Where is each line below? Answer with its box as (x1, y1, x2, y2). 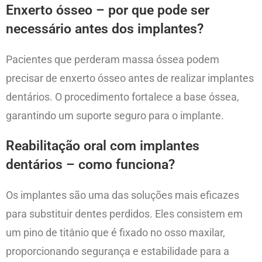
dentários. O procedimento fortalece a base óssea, (6, 90, 239, 103)
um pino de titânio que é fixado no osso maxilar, (6, 226, 225, 239)
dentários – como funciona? (6, 156, 175, 173)
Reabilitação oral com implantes (6, 137, 199, 154)
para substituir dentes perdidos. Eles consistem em (6, 207, 243, 220)
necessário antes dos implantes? (6, 20, 204, 37)
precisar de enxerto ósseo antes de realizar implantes (6, 71, 254, 84)
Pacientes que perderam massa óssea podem (6, 53, 219, 65)
